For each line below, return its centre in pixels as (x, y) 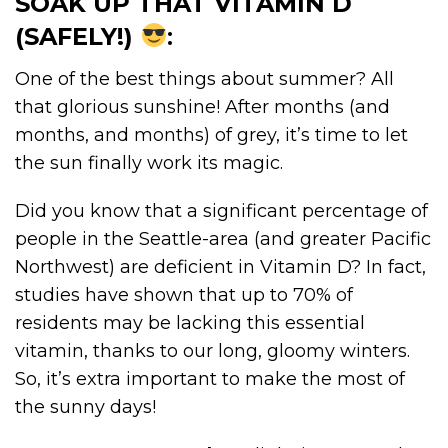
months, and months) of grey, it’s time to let (211, 134)
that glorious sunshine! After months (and (202, 106)
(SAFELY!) (74, 36)
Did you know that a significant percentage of (221, 210)
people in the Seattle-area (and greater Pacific (223, 238)
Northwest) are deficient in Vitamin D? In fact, (220, 266)
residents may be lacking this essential (190, 322)
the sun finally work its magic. (149, 162)
